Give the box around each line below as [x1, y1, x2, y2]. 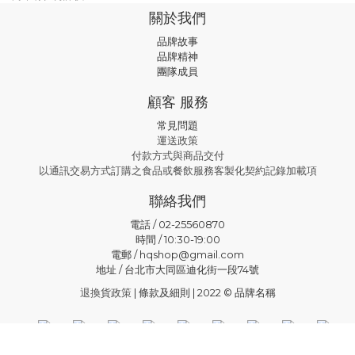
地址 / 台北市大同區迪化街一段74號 [96, 263, 259, 276]
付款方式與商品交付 [131, 149, 224, 162]
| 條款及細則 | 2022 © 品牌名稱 [131, 286, 276, 299]
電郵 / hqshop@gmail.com [111, 248, 244, 261]
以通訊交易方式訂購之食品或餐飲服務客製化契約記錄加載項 [38, 164, 317, 177]
